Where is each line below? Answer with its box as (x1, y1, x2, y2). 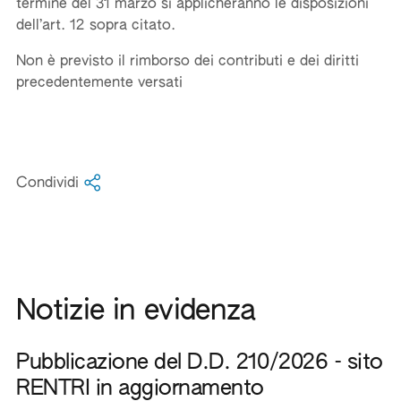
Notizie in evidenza (16, 297, 256, 326)
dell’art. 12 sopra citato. (16, 19, 175, 33)
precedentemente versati (16, 76, 183, 90)
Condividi (16, 176, 83, 191)
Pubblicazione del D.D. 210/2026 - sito (16, 352, 383, 373)
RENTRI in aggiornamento (16, 378, 264, 399)
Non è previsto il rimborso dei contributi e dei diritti (16, 55, 359, 69)
